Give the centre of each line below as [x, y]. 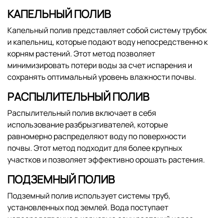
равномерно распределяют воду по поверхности [97, 136]
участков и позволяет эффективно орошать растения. [106, 160]
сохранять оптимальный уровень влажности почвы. [102, 77]
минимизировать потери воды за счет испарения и [100, 65]
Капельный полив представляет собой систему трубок [107, 30]
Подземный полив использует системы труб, [89, 196]
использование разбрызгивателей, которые [88, 125]
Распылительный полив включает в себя [82, 113]
